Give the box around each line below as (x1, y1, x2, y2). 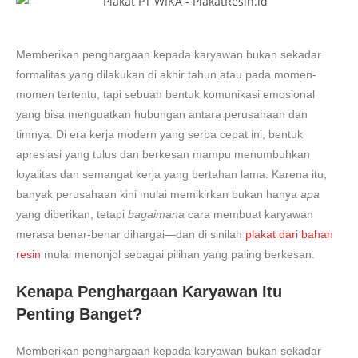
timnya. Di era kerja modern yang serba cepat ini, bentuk (16, 127, 303, 141)
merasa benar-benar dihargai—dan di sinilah (16, 227, 245, 241)
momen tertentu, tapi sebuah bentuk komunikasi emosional (16, 87, 315, 101)
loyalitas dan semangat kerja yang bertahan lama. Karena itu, (16, 167, 327, 181)
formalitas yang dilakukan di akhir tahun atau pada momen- (16, 67, 316, 81)
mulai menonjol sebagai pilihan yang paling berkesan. (41, 247, 315, 261)
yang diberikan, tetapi (16, 207, 128, 221)
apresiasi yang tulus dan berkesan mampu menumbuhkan (16, 147, 310, 161)
